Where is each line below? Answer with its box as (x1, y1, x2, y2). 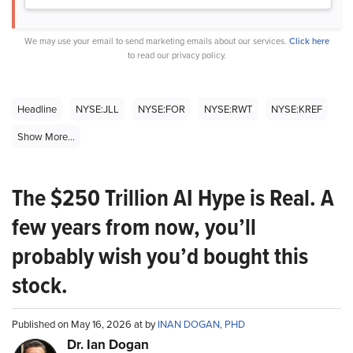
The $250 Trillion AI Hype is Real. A (12, 180, 334, 216)
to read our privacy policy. (127, 49, 226, 62)
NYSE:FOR (138, 102, 185, 117)
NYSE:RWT (204, 102, 252, 117)
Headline (17, 102, 57, 117)
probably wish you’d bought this (12, 239, 308, 274)
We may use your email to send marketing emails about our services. (24, 35, 289, 48)
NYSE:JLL (76, 102, 119, 117)
